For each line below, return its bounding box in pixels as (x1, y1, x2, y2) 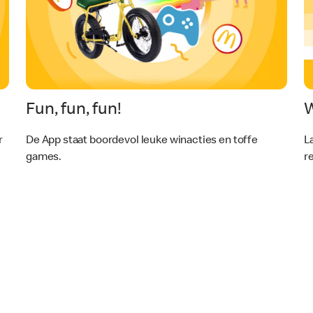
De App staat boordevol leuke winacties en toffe (26, 135, 258, 147)
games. (26, 152, 62, 163)
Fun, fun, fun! (26, 101, 122, 119)
